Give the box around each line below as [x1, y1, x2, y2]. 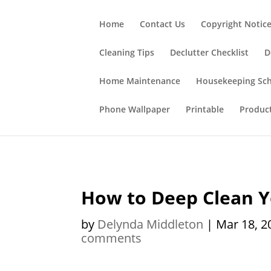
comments [81, 230, 142, 246]
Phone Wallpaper [99, 103, 171, 115]
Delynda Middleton [97, 216, 204, 232]
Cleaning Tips [99, 47, 155, 58]
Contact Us [140, 18, 186, 30]
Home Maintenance [99, 75, 181, 87]
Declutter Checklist [170, 47, 249, 58]
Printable [186, 103, 224, 115]
